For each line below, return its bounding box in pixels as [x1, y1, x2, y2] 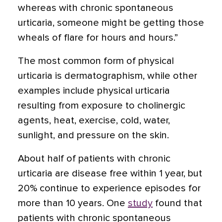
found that [153, 198, 202, 208]
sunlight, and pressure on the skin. [18, 130, 169, 140]
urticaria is [18, 71, 64, 81]
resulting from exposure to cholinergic [18, 101, 185, 111]
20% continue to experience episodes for [18, 183, 201, 193]
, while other [143, 71, 197, 81]
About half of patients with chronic [18, 154, 170, 164]
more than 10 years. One [18, 198, 128, 208]
